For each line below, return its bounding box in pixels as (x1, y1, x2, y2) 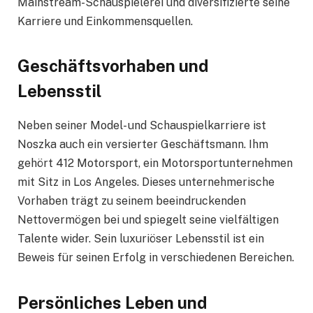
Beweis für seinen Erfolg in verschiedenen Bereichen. (17, 251, 294, 265)
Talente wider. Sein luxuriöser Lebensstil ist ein (17, 232, 264, 246)
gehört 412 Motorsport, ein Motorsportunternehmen (17, 156, 293, 170)
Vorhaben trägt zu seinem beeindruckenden (17, 194, 246, 208)
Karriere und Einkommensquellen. (17, 15, 193, 29)
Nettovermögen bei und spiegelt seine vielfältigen (17, 213, 279, 227)
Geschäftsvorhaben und (17, 56, 209, 76)
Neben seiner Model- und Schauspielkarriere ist (17, 119, 266, 133)
